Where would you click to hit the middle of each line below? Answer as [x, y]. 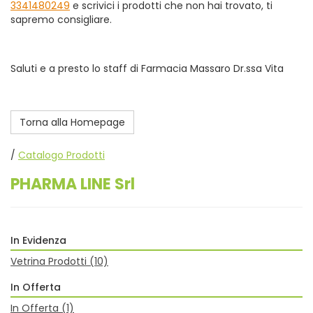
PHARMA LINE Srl [73, 184]
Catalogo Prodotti [61, 155]
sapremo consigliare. [61, 20]
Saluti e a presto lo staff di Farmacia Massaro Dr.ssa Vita [147, 68]
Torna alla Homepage [72, 122]
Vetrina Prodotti [50, 261]
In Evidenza [38, 240]
